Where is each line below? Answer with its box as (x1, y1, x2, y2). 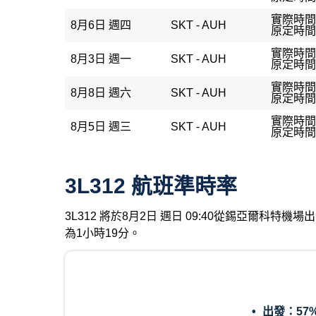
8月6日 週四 (71, 19, 131, 31)
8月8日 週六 (71, 87, 131, 99)
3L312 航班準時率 (65, 174, 237, 197)
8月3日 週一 (71, 53, 131, 65)
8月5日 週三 (71, 121, 131, 133)
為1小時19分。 (65, 227, 140, 239)
